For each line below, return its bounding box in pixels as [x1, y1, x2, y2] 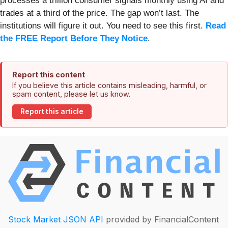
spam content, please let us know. [12, 89, 130, 98]
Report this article [20, 107, 83, 116]
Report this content [12, 70, 85, 79]
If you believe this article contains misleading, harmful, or [12, 80, 207, 90]
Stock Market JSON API [8, 214, 103, 225]
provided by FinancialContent [103, 214, 219, 225]
